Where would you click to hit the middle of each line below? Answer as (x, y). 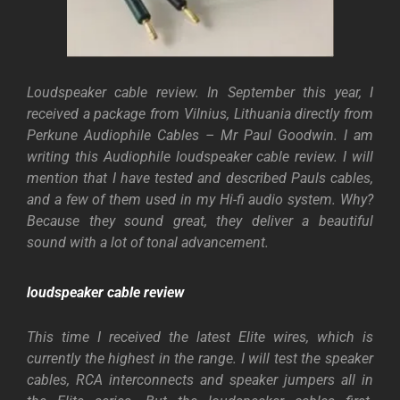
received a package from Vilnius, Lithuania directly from (200, 114)
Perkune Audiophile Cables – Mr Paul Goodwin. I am (200, 136)
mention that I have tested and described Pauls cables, (200, 179)
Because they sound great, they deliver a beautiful (200, 221)
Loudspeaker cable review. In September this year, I (200, 93)
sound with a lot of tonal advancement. (148, 243)
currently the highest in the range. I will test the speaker (200, 359)
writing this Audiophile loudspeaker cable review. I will (200, 157)
